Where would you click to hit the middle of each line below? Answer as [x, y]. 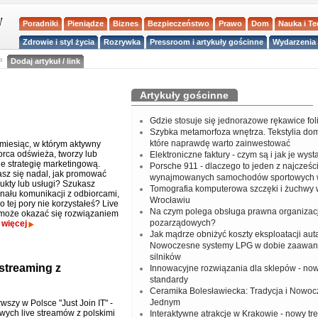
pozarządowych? [182, 223]
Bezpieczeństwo [179, 23]
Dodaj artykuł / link [45, 61]
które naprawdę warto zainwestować [220, 143]
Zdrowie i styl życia [59, 42]
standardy [169, 280]
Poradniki [41, 23]
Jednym [165, 302]
